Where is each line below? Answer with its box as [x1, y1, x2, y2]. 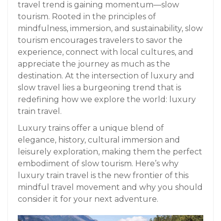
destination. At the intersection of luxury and [18, 71, 194, 80]
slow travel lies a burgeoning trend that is [18, 83, 181, 92]
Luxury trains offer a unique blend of [18, 123, 164, 133]
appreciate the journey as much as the [18, 59, 170, 69]
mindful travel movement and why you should [18, 183, 203, 192]
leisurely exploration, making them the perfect [18, 147, 202, 156]
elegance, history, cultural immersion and [18, 135, 180, 145]
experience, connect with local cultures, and [18, 47, 193, 57]
